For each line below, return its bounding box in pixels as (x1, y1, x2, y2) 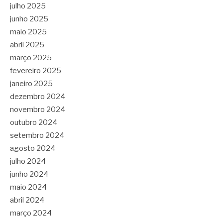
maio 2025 (10, 27, 47, 37)
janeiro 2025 (10, 79, 53, 89)
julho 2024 (10, 157, 46, 166)
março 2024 (10, 209, 52, 218)
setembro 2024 (10, 131, 64, 140)
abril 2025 (10, 40, 44, 50)
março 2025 (10, 53, 52, 63)
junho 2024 (10, 170, 48, 179)
